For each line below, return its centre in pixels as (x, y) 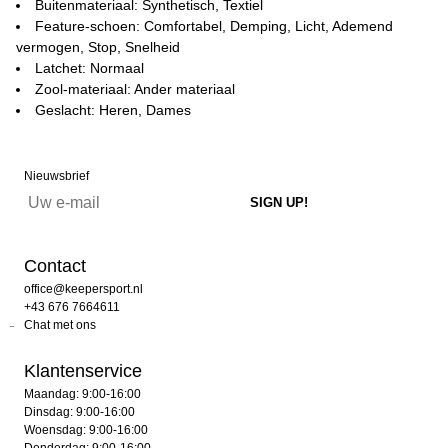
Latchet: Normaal (89, 68)
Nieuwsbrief (56, 176)
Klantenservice (83, 371)
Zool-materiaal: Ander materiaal (135, 89)
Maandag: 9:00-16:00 (82, 394)
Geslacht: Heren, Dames (113, 110)
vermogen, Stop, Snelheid (98, 47)
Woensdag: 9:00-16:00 (86, 430)
